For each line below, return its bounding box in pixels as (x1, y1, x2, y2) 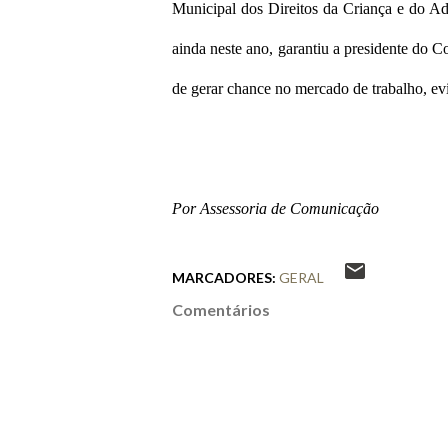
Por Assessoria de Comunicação (172, 200, 379, 218)
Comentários (172, 300, 270, 320)
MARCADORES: (172, 269, 276, 287)
